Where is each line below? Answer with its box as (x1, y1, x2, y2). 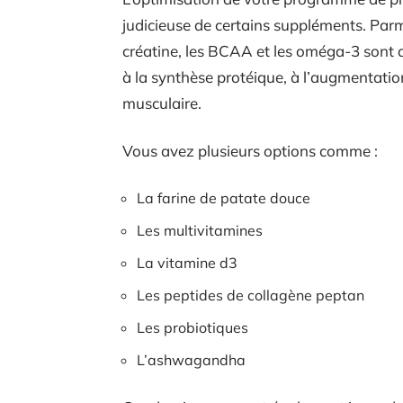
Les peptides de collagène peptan (137, 286, 364, 304)
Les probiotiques (137, 318, 248, 336)
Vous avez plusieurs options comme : (122, 141, 378, 160)
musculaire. (122, 94, 205, 112)
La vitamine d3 (137, 254, 237, 272)
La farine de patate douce (137, 189, 310, 207)
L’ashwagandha (137, 351, 246, 369)
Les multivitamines (137, 221, 263, 239)
